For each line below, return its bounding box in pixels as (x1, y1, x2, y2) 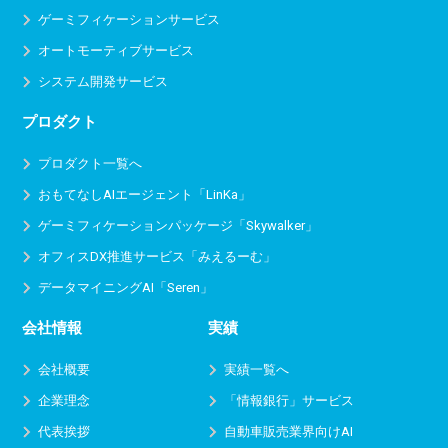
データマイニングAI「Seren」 (38, 280, 214, 295)
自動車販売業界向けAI (224, 424, 353, 439)
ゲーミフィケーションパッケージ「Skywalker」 (38, 218, 319, 233)
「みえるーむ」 (185, 249, 277, 264)
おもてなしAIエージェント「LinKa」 (38, 187, 252, 202)
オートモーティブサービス (38, 43, 195, 58)
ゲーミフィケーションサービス (38, 12, 221, 27)
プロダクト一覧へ (38, 156, 143, 171)
